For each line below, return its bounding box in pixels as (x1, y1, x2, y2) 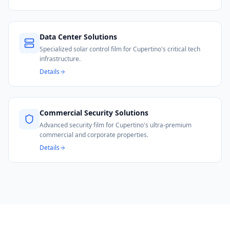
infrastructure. (40, 54, 81, 63)
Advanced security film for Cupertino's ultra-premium (40, 121, 191, 129)
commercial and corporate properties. (40, 130, 148, 139)
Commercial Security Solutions (40, 108, 148, 118)
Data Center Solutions (40, 32, 117, 42)
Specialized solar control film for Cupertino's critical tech (40, 45, 200, 53)
